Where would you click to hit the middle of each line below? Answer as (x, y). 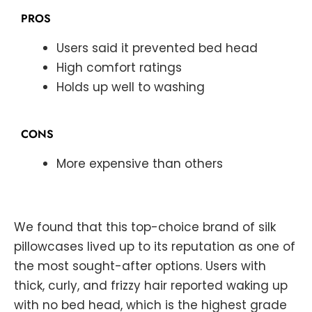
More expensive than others (140, 163)
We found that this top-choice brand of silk (145, 227)
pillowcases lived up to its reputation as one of (155, 247)
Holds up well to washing (131, 87)
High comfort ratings (119, 68)
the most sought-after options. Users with (140, 266)
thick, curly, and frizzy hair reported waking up (151, 286)
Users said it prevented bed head (157, 48)
